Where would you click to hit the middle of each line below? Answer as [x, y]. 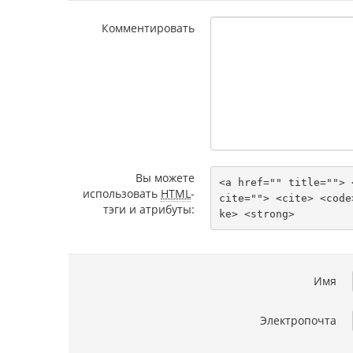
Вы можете [165, 178]
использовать [122, 193]
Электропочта [298, 320]
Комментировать [148, 28]
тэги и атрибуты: [149, 209]
